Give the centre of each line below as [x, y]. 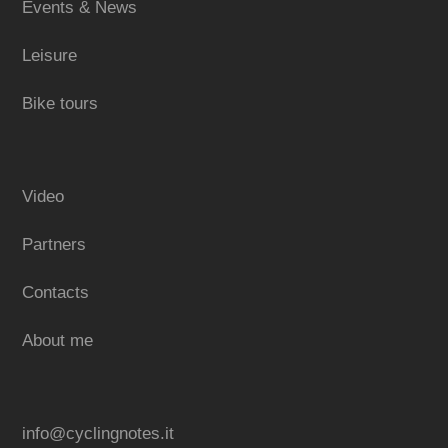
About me [58, 340]
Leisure [50, 55]
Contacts [56, 292]
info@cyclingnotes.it [98, 433]
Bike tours [60, 103]
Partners [54, 244]
